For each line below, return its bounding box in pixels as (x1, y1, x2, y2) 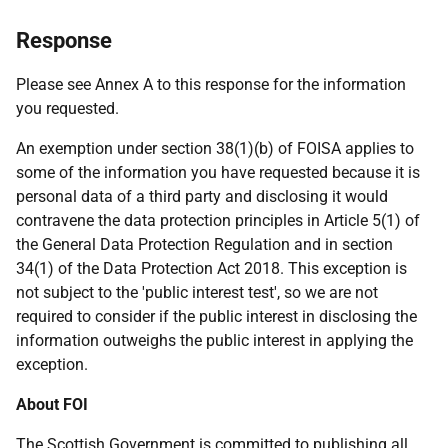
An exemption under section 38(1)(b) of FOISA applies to (16, 139, 414, 158)
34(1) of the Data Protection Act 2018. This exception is (16, 259, 407, 278)
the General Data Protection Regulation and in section (16, 235, 393, 254)
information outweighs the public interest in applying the (16, 331, 413, 350)
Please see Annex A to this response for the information (16, 75, 406, 94)
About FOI (16, 395, 88, 414)
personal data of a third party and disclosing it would (16, 187, 388, 206)
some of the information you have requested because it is (16, 163, 420, 182)
